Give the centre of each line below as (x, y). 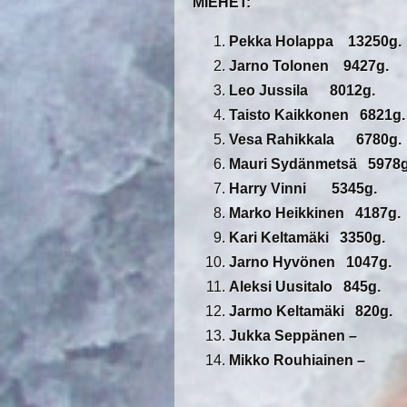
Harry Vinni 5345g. (303, 189)
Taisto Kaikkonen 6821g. (317, 115)
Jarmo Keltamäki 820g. (311, 312)
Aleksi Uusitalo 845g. (305, 287)
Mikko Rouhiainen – (297, 361)
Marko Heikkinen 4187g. (315, 213)
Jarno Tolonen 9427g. (309, 66)
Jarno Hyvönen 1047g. (310, 263)
